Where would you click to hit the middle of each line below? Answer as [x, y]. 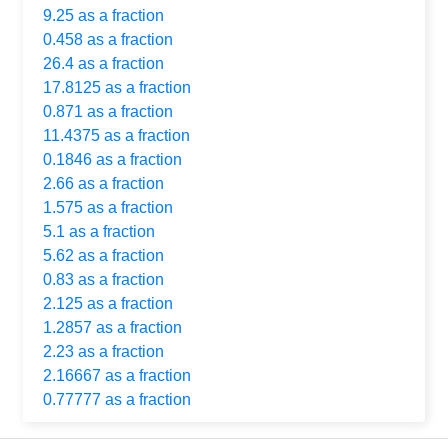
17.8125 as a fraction [117, 87]
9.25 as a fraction [103, 15]
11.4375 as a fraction [116, 135]
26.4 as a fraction [103, 63]
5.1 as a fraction [99, 231]
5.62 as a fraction [103, 255]
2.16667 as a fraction [117, 375]
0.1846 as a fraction [112, 159]
